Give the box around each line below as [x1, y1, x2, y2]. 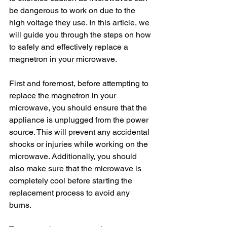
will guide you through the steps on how [9, 30, 153, 40]
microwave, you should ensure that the [9, 103, 149, 112]
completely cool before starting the [9, 176, 134, 185]
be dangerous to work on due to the [9, 6, 137, 15]
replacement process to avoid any [9, 188, 132, 198]
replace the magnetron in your [9, 91, 118, 100]
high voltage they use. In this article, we [9, 18, 152, 27]
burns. [9, 200, 31, 210]
